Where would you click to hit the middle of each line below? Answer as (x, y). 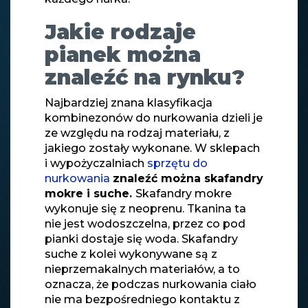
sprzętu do (177, 163)
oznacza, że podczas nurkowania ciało (151, 284)
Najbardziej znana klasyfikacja (129, 102)
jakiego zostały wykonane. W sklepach (152, 148)
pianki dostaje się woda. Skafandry (141, 239)
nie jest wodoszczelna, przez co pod (145, 223)
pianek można (123, 54)
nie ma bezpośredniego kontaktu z (142, 299)
